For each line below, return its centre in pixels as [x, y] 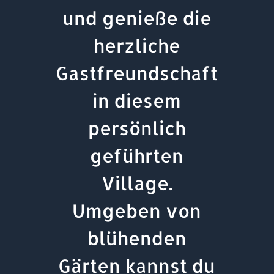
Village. [137, 183]
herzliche [137, 45]
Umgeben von [137, 210]
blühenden [137, 238]
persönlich [137, 128]
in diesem [137, 100]
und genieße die [137, 17]
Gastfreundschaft [137, 72]
